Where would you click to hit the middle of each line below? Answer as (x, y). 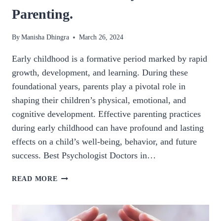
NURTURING (79, 176)
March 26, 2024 (101, 37)
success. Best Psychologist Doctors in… (84, 156)
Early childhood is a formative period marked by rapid (110, 59)
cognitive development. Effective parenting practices (106, 114)
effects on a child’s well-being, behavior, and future (104, 142)
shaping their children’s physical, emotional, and (99, 100)
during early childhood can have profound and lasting (108, 128)
